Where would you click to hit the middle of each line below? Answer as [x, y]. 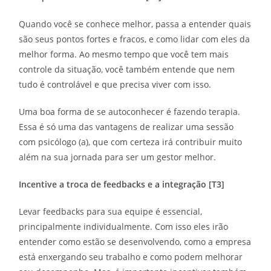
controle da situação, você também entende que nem [127, 70]
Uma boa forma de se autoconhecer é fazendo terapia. [130, 112]
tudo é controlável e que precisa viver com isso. [116, 85]
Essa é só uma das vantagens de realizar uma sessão [126, 127]
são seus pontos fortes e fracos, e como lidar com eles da [135, 39]
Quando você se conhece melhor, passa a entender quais [135, 24]
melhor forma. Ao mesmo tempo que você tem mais [124, 54]
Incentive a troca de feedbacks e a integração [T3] [122, 184]
